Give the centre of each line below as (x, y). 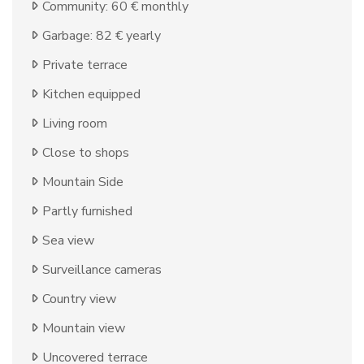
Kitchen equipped (91, 95)
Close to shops (86, 153)
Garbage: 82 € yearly (102, 36)
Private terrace (85, 65)
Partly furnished (87, 212)
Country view (79, 299)
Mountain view (84, 329)
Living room (75, 124)
